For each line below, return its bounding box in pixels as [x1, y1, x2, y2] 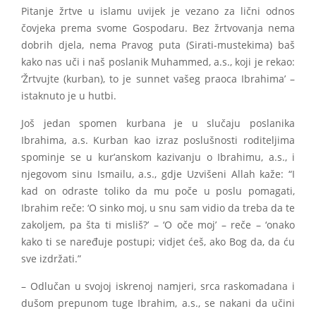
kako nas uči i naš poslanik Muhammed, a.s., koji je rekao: [21, 56, 295, 69]
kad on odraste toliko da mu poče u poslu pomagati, [21, 185, 295, 198]
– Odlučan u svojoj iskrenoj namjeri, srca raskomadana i [21, 280, 295, 293]
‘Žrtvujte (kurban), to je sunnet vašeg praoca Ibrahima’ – [21, 73, 295, 86]
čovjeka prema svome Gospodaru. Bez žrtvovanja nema [21, 22, 295, 35]
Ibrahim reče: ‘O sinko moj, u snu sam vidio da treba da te [21, 202, 295, 215]
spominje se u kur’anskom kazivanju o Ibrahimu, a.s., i [21, 151, 295, 164]
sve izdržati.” [21, 253, 81, 266]
